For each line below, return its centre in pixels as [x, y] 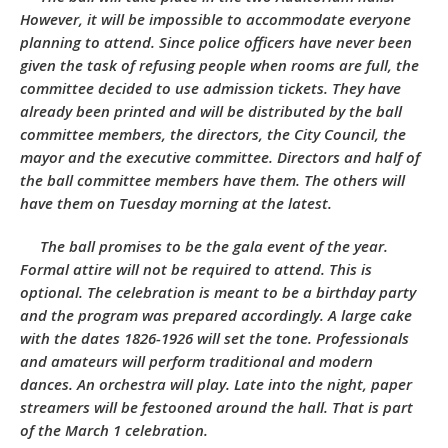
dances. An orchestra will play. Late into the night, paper [216, 384]
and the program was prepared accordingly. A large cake [216, 315]
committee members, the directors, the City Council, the [213, 134]
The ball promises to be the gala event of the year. [204, 246]
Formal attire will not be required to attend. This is [196, 269]
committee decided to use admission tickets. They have [210, 88]
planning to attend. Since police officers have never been [216, 42]
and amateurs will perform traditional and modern [196, 361]
